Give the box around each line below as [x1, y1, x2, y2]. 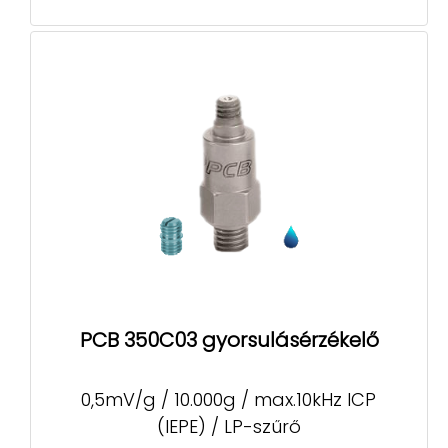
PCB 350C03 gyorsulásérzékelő [79, 325, 379, 354]
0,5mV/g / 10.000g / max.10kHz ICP [81, 387, 377, 413]
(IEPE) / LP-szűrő [156, 414, 301, 440]
